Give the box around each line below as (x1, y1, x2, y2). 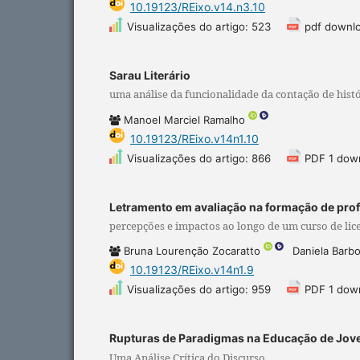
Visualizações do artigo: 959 (127, 283, 271, 297)
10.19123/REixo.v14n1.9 (130, 263, 254, 277)
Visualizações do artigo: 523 (127, 19, 271, 33)
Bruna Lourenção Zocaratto (124, 244, 264, 258)
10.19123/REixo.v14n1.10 (130, 131, 259, 145)
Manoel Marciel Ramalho (124, 112, 248, 126)
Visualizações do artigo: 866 (127, 151, 271, 165)
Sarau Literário (109, 67, 190, 82)
